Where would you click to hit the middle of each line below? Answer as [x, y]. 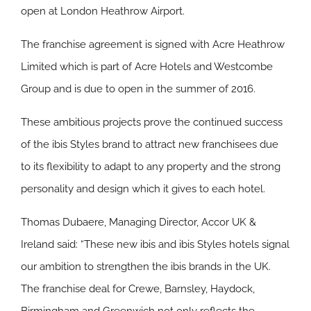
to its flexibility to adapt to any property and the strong [151, 167]
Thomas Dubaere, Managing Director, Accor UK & [138, 222]
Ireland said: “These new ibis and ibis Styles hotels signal [155, 244]
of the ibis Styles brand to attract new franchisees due [150, 144]
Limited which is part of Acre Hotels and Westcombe [147, 67]
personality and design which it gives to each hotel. [143, 189]
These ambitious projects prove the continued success [152, 122]
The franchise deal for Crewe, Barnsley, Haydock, [138, 289]
